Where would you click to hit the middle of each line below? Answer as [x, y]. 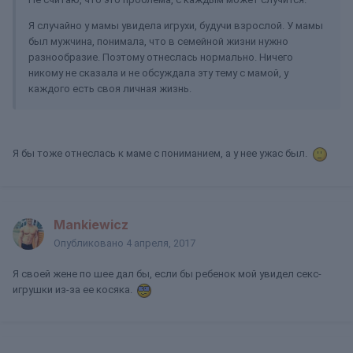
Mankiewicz [91, 225]
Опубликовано [90, 243]
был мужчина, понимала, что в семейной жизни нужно [158, 41]
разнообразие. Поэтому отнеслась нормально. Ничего [161, 57]
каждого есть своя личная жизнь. [110, 89]
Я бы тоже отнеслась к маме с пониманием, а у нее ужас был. [162, 153]
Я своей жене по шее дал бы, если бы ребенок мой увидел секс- [167, 274]
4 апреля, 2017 [161, 243]
